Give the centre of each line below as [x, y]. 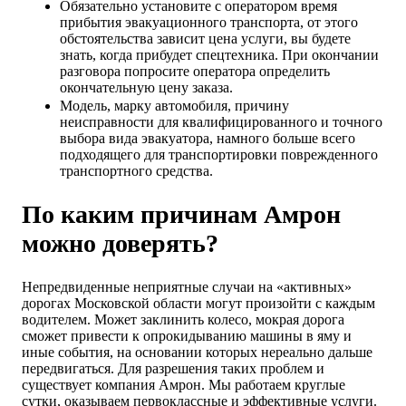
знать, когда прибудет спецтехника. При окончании [219, 54]
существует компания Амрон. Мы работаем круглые [184, 385]
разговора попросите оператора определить [195, 71]
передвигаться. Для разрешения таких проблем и [173, 368]
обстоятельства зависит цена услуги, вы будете [205, 38]
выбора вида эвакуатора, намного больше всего [208, 138]
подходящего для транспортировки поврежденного [219, 154]
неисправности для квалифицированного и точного [221, 121]
